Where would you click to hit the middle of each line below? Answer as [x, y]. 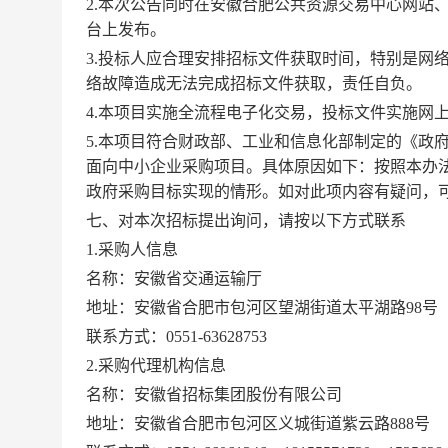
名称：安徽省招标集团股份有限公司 [214, 394]
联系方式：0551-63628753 [176, 336]
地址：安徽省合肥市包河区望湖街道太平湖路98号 [262, 307]
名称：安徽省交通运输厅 [174, 278]
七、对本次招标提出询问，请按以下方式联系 [246, 220]
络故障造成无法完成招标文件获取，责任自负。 [254, 83]
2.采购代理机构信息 [156, 365]
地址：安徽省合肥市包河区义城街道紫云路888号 [258, 423]
